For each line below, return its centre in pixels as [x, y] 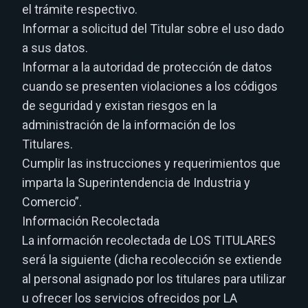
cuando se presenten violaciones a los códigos [150, 86]
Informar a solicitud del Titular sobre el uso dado [153, 29]
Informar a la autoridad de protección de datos [147, 67]
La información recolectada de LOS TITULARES [149, 240]
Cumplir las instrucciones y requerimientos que [151, 163]
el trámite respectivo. [80, 9]
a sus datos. [55, 48]
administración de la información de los [129, 125]
